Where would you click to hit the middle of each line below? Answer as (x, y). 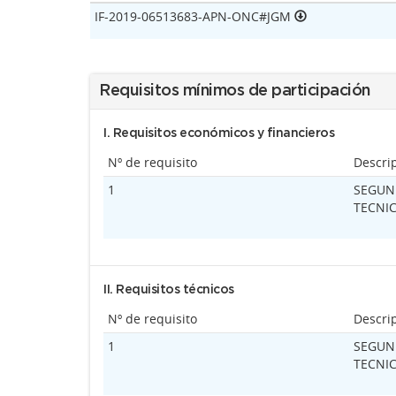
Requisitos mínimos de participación (235, 91)
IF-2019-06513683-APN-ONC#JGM (194, 16)
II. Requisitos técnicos (169, 290)
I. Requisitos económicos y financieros (219, 133)
